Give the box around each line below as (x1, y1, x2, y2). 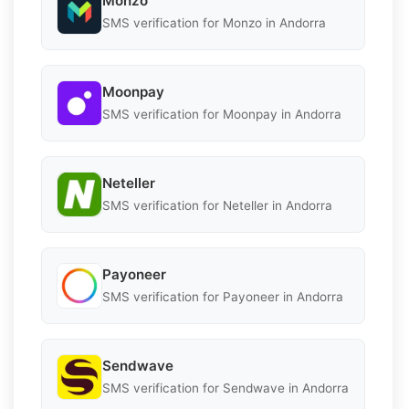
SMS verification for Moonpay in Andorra (102, 107, 341, 122)
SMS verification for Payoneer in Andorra (102, 289, 343, 305)
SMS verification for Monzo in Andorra (102, 16, 326, 31)
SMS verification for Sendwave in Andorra (102, 381, 349, 396)
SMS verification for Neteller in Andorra (102, 198, 332, 214)
